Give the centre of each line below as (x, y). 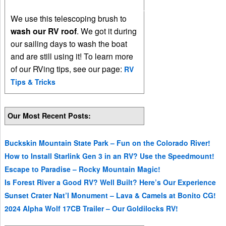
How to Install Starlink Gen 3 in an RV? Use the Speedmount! (110, 156)
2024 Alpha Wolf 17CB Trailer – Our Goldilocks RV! (92, 208)
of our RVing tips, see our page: (68, 68)
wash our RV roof (44, 31)
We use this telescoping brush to (69, 18)
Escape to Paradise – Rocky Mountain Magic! (83, 169)
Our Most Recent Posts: (49, 116)
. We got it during (107, 31)
